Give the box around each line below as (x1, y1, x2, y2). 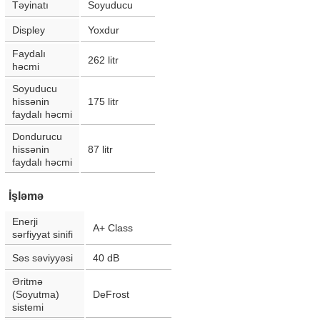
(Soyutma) (12, 289, 59, 300)
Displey (12, 24, 45, 36)
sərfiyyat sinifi (12, 229, 73, 240)
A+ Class (93, 222, 133, 234)
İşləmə (9, 190, 44, 202)
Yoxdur (88, 24, 119, 36)
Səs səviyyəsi (12, 252, 73, 264)
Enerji (12, 216, 38, 227)
